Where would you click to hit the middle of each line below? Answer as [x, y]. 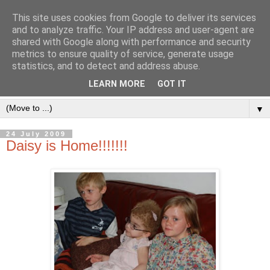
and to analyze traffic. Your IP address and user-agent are [133, 30]
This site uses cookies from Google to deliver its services [134, 18]
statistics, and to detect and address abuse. [106, 66]
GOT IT [172, 84]
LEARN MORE [117, 84]
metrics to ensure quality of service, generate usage [123, 54]
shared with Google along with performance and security [131, 42]
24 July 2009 [36, 134]
